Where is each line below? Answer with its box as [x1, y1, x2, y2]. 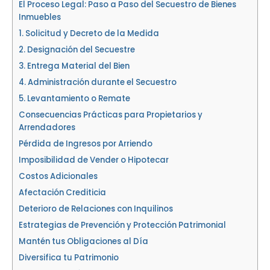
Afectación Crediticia [19, 187, 106, 198]
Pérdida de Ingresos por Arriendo [19, 138, 152, 149]
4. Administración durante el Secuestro [19, 77, 177, 88]
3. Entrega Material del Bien [19, 60, 130, 72]
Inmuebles [19, 11, 61, 23]
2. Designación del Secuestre [19, 44, 135, 55]
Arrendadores [19, 122, 75, 133]
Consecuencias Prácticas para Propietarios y [19, 109, 202, 121]
